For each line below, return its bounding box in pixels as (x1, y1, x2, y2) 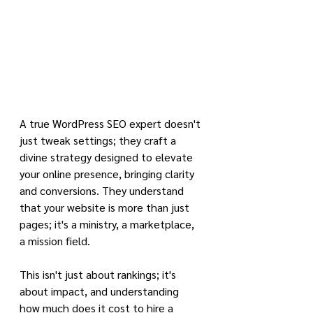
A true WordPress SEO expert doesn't (20, 116, 203, 131)
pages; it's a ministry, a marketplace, (20, 217, 197, 231)
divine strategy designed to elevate (20, 150, 196, 164)
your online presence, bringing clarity (20, 166, 197, 181)
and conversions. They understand (20, 183, 187, 198)
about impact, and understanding (20, 284, 182, 298)
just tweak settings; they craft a (20, 133, 179, 147)
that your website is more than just (20, 200, 192, 214)
